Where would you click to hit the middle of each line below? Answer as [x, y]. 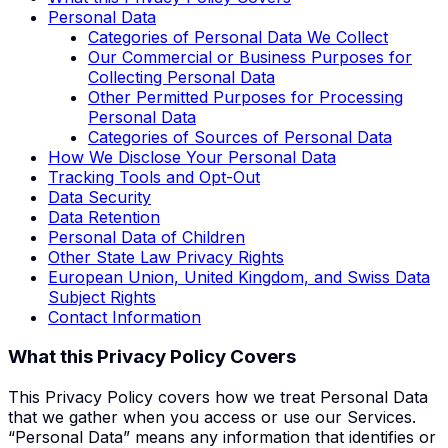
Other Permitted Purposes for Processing [245, 96]
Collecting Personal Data [181, 76]
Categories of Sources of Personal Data [240, 136]
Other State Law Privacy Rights [166, 256]
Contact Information [124, 316]
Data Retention [104, 216]
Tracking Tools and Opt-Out [154, 176]
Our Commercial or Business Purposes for [250, 56]
